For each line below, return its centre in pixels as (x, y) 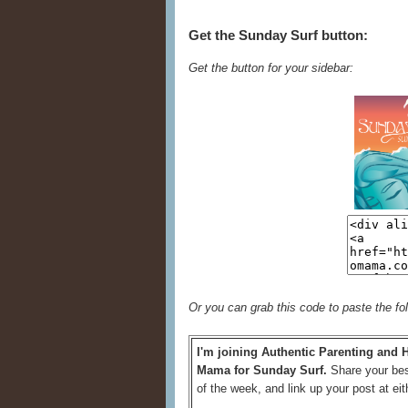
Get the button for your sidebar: (271, 67)
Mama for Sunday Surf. (262, 370)
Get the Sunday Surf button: (278, 36)
